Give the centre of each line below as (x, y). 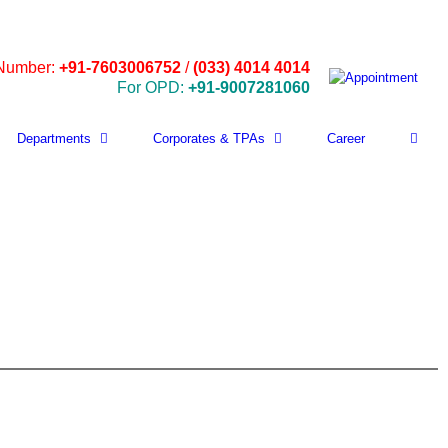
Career (346, 138)
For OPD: (152, 87)
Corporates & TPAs (209, 138)
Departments (54, 138)
